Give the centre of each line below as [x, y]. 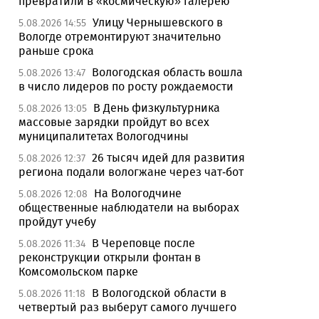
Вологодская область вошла [167, 72]
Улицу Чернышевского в [158, 22]
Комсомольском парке [78, 272]
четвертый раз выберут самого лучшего [127, 307]
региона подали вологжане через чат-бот [131, 172]
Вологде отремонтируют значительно [120, 37]
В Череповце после [143, 243]
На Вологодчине [138, 193]
